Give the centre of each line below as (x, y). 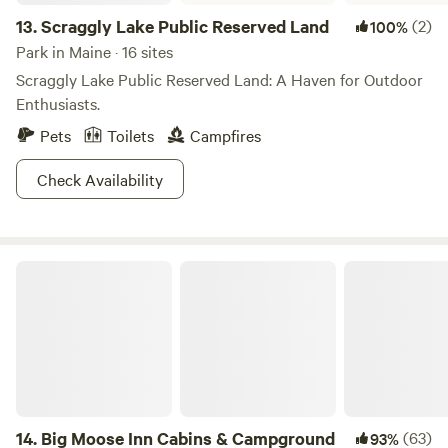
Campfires (225, 135)
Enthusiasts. (58, 103)
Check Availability (100, 179)
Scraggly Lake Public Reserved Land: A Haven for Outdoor (219, 79)
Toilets (130, 135)
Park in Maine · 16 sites (94, 51)
